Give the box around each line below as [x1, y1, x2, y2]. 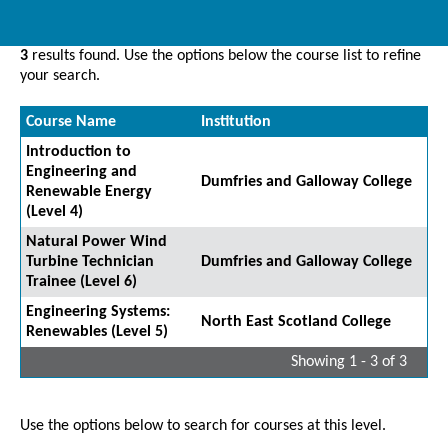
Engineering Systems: [26, 304, 170, 321]
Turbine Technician [26, 254, 154, 271]
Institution [201, 114, 271, 131]
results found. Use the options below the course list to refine [28, 48, 421, 65]
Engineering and [26, 164, 137, 181]
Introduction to [26, 144, 131, 161]
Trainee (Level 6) [26, 274, 137, 291]
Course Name [26, 114, 116, 131]
